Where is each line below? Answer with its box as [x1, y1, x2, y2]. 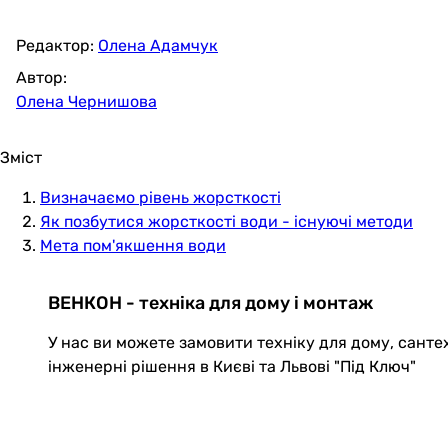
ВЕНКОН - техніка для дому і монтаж [48, 292, 373, 314]
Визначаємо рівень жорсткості [40, 188, 281, 207]
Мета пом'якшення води [40, 236, 226, 255]
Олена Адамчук [98, 36, 218, 55]
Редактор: [16, 36, 98, 55]
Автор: [16, 68, 67, 87]
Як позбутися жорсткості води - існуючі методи [40, 212, 413, 231]
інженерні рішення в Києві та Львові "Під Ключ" [48, 356, 416, 376]
